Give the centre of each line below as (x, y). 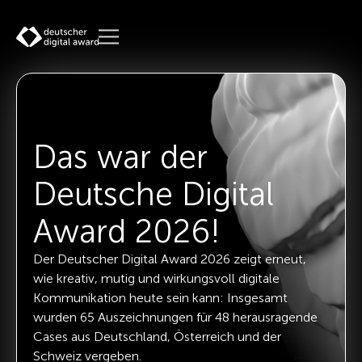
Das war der (120, 157)
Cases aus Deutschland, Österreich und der (157, 337)
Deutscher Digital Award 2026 (144, 259)
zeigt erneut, (268, 259)
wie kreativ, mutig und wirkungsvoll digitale (156, 279)
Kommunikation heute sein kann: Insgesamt (160, 298)
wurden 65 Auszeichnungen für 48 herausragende (175, 318)
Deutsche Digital (154, 194)
